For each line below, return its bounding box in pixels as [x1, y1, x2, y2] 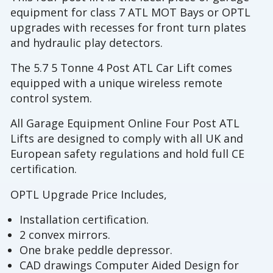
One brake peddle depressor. [19, 242, 172, 257]
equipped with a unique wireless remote [10, 76, 223, 91]
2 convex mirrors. [19, 227, 110, 242]
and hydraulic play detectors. [10, 35, 163, 50]
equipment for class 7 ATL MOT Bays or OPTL [10, 4, 251, 19]
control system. [10, 91, 93, 106]
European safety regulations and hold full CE [10, 146, 245, 161]
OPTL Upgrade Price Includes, [10, 186, 168, 202]
